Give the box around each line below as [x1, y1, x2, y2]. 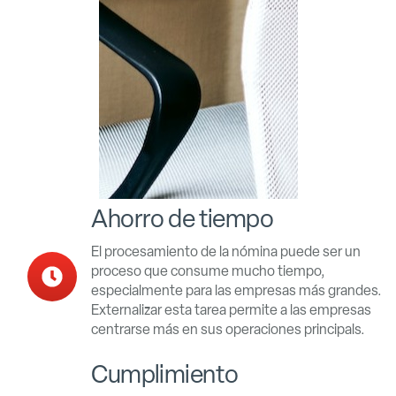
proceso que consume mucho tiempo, [91, 262, 326, 281]
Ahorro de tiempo [91, 202, 274, 235]
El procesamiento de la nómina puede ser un [91, 242, 362, 262]
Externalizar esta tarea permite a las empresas [91, 301, 372, 320]
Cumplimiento [91, 357, 239, 390]
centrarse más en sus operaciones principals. [91, 320, 366, 339]
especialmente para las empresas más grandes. [91, 281, 383, 301]
